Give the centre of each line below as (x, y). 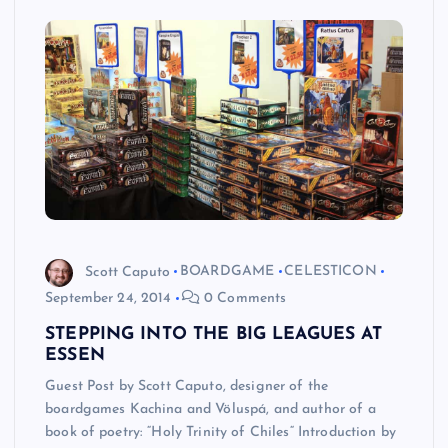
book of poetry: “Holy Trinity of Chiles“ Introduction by (220, 432)
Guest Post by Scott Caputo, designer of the (187, 386)
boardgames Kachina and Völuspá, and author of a (210, 409)
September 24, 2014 (108, 298)
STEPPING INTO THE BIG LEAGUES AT (214, 334)
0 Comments (243, 298)
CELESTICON (330, 272)
